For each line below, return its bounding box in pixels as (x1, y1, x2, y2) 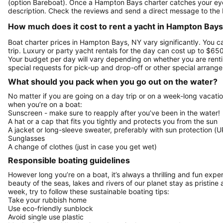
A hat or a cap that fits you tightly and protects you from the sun (8, 116, 218, 125)
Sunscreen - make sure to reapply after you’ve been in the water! (8, 108, 220, 117)
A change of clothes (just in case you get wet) (8, 142, 157, 151)
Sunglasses (8, 133, 45, 142)
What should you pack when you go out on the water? (8, 76, 218, 87)
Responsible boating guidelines (8, 155, 130, 166)
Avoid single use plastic (8, 213, 84, 222)
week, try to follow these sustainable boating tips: (8, 187, 169, 196)
